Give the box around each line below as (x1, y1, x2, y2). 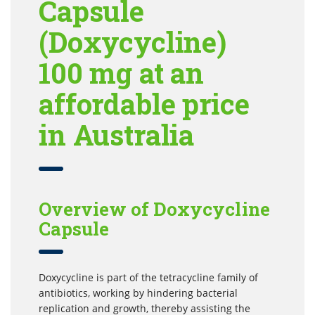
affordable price (39, 85, 250, 123)
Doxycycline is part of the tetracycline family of (39, 271, 258, 285)
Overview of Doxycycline (39, 197, 270, 221)
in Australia (39, 116, 195, 154)
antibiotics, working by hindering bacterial (39, 286, 238, 300)
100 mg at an (39, 54, 205, 92)
